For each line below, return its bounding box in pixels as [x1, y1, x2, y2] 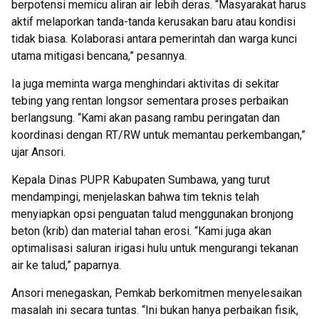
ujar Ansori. [11, 145, 66, 159]
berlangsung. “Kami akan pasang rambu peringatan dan [11, 111, 280, 125]
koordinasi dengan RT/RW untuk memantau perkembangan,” [11, 128, 305, 142]
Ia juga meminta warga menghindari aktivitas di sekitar [11, 77, 279, 90]
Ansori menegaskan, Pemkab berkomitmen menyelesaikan [11, 286, 302, 300]
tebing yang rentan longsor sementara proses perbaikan [11, 94, 288, 108]
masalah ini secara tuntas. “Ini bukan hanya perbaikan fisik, [11, 303, 298, 317]
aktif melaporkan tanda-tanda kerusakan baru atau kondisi [11, 15, 296, 28]
